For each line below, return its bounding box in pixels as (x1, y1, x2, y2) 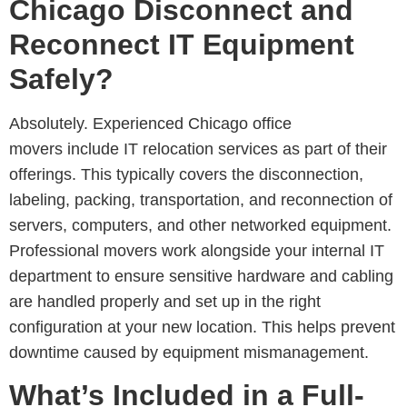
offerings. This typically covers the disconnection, (9, 164, 363, 184)
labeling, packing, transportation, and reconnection (9, 190, 374, 209)
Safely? (9, 62, 114, 95)
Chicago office (188, 114, 292, 133)
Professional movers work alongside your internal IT (9, 241, 384, 260)
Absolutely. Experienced (9, 114, 188, 133)
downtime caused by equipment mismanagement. (9, 342, 369, 362)
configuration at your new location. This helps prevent (9, 317, 395, 336)
